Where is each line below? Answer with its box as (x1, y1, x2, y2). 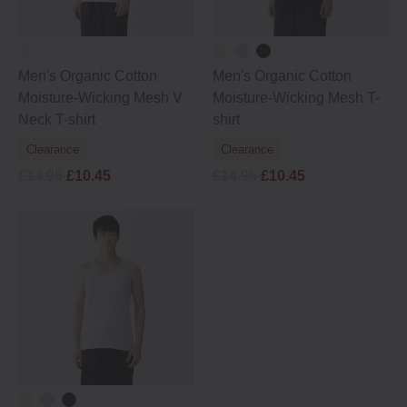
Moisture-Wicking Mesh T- (213, 90, 380, 105)
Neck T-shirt (18, 112, 95, 127)
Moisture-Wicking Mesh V (18, 90, 183, 105)
